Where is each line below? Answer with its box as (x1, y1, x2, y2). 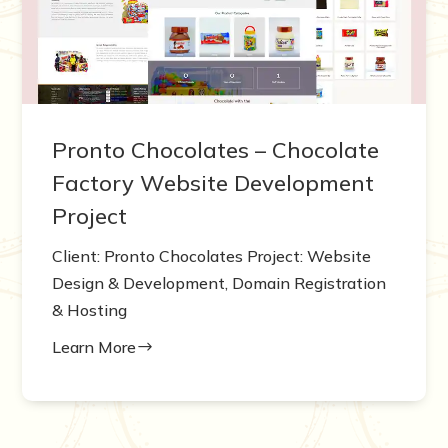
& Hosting (52, 299, 128, 320)
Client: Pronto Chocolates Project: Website (52, 245, 372, 266)
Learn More (52, 336, 137, 357)
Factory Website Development (52, 168, 375, 197)
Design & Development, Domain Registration (52, 272, 387, 293)
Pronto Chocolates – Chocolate (52, 135, 380, 164)
